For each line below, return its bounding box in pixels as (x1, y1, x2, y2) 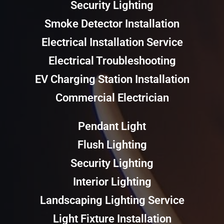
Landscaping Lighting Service (39, 194, 184, 207)
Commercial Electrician (55, 91, 169, 104)
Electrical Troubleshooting (48, 54, 176, 67)
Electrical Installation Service (41, 36, 183, 49)
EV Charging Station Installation (34, 73, 189, 86)
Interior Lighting (72, 175, 151, 188)
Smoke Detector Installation (44, 17, 179, 30)
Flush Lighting (77, 138, 147, 151)
